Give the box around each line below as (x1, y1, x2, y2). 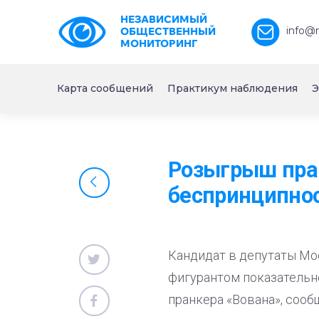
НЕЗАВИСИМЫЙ (120, 13, 207, 26)
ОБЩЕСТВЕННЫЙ (120, 25, 216, 38)
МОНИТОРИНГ (120, 37, 197, 50)
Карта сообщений (57, 82, 153, 95)
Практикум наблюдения (167, 82, 298, 95)
